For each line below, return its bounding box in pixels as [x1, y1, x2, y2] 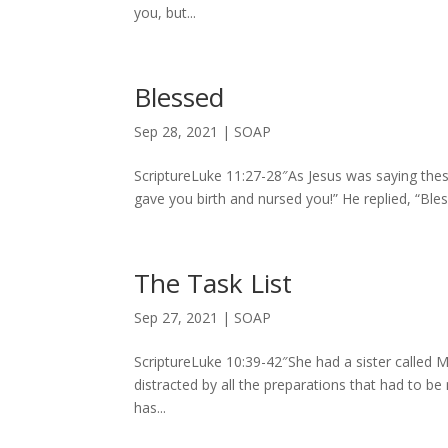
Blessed [134, 79, 225, 115]
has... [134, 398, 167, 417]
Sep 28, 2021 [134, 122, 219, 141]
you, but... [134, 3, 197, 22]
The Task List [134, 265, 293, 301]
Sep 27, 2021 [134, 308, 219, 327]
